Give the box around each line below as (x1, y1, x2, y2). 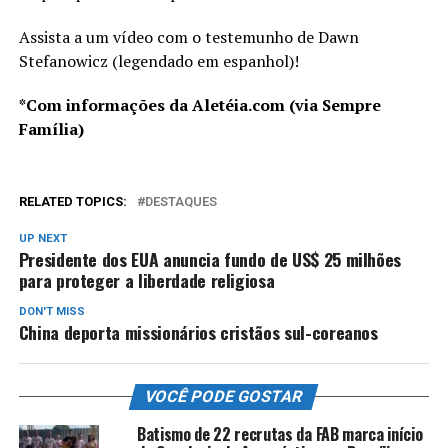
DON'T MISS (18, 304, 85, 318)
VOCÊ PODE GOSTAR (143, 386, 306, 406)
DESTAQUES (144, 193, 217, 209)
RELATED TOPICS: (18, 193, 127, 209)
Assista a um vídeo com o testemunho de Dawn (18, 25, 359, 48)
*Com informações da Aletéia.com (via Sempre (18, 93, 381, 116)
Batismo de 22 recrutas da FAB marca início (136, 421, 423, 446)
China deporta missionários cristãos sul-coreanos (18, 318, 378, 345)
